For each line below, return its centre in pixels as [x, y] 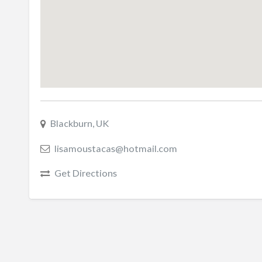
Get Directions [85, 173]
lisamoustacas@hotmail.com [116, 148]
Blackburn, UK [79, 123]
